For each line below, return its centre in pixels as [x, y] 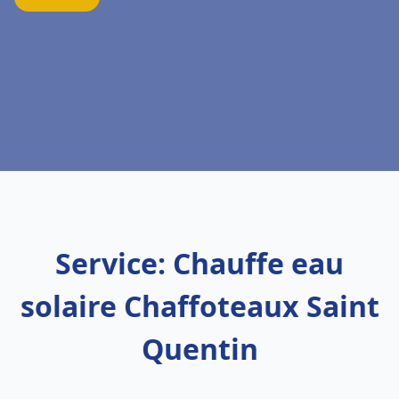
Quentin [199, 349]
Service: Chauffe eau [199, 263]
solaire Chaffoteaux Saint [199, 306]
